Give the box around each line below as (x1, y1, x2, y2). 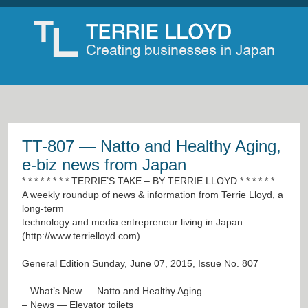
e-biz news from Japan (22, 155, 186, 174)
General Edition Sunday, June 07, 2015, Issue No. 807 (22, 257, 258, 269)
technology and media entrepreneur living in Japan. (22, 216, 245, 228)
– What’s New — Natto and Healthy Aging (22, 285, 202, 296)
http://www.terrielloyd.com (25, 230, 137, 241)
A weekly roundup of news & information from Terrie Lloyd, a (22, 188, 283, 200)
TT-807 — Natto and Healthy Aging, (22, 136, 281, 155)
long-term (22, 202, 64, 214)
